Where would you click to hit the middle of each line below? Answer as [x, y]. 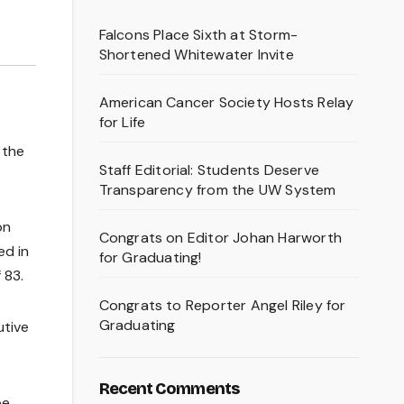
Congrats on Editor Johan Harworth [220, 238]
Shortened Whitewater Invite [196, 55]
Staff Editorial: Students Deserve [209, 170]
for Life [122, 123]
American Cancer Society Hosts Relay [226, 103]
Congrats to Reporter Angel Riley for [222, 306]
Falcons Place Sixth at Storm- [198, 35]
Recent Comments [169, 389]
